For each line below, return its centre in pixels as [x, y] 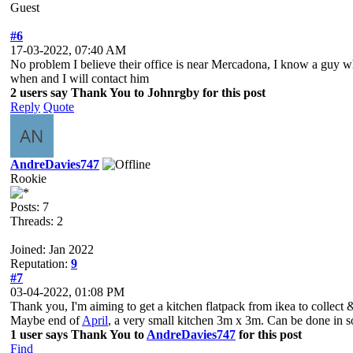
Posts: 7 [30, 206]
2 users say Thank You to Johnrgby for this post [138, 92]
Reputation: [41, 263]
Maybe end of [46, 320]
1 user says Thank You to [78, 334]
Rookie [28, 178]
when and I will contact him [80, 78]
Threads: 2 [37, 221]
